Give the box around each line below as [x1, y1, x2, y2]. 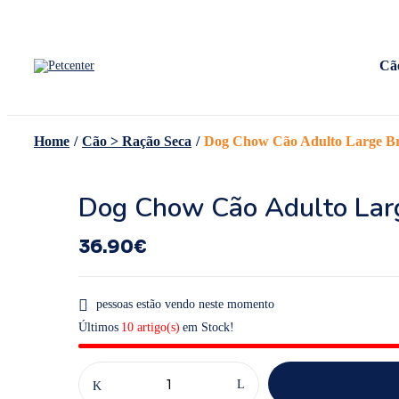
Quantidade [78, 362, 135, 375]
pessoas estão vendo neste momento [96, 297, 274, 311]
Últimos [78, 321, 118, 334]
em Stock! [183, 321, 234, 334]
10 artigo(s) [121, 321, 180, 334]
